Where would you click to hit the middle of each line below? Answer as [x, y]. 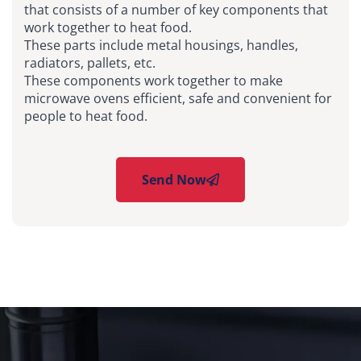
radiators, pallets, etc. [90, 62]
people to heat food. [86, 116]
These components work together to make [154, 80]
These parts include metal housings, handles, [161, 45]
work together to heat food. [108, 27]
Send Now [174, 179]
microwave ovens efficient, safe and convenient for [178, 98]
